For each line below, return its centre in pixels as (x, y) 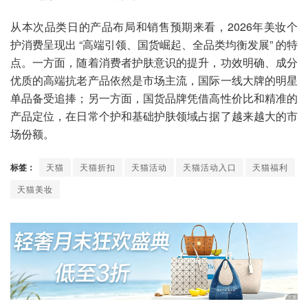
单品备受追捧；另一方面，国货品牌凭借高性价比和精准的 (154, 98)
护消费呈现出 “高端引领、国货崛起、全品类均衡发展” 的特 (154, 45)
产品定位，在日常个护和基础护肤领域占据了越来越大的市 (154, 116)
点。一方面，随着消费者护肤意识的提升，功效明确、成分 (154, 63)
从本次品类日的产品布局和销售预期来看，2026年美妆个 (154, 27)
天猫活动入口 (210, 167)
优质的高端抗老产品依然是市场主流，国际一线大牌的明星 (154, 80)
